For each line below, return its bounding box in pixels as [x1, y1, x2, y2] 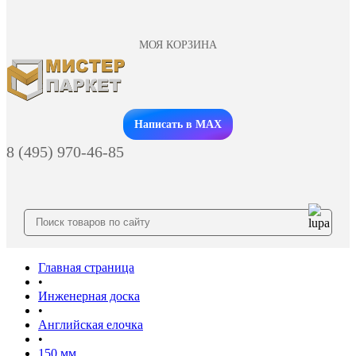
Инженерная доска [38, 288, 140, 303]
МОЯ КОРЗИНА [139, 39, 217, 51]
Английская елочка [38, 317, 143, 331]
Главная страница [38, 260, 134, 274]
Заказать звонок [153, 108, 203, 117]
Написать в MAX [134, 118, 222, 130]
